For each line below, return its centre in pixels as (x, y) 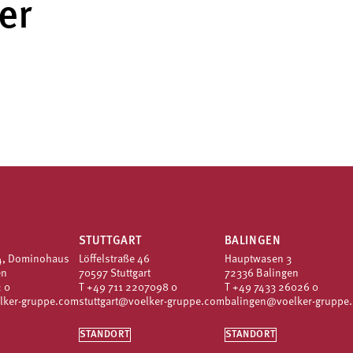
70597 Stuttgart (114, 274)
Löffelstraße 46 (114, 260)
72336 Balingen (261, 274)
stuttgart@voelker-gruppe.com (151, 302)
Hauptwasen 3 (258, 260)
